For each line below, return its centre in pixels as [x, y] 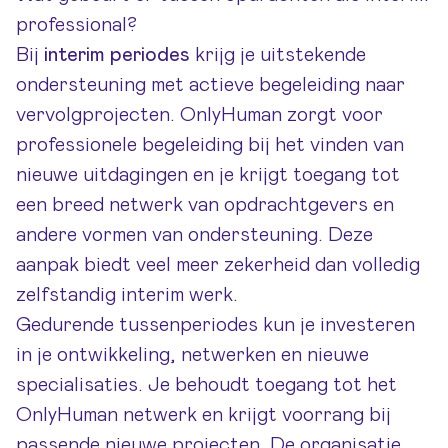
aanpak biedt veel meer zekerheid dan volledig [218, 265]
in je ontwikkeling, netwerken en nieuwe [192, 355]
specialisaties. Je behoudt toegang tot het [206, 385]
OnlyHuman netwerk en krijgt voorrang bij [203, 415]
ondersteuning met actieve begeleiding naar [210, 85]
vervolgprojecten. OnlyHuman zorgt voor [199, 115]
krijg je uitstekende [278, 55]
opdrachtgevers [296, 205]
